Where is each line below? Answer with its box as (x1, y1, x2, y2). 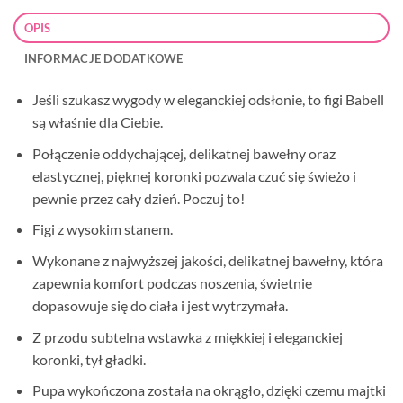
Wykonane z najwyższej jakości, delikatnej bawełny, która (31, 251, 383, 269)
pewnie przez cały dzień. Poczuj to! (31, 189, 245, 207)
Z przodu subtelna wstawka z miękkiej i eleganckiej (31, 327, 343, 345)
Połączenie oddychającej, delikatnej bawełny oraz (31, 144, 336, 162)
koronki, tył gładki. (31, 350, 146, 368)
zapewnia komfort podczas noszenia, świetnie (31, 273, 312, 291)
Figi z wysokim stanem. (31, 220, 173, 238)
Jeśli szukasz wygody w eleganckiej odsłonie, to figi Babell (31, 91, 384, 109)
